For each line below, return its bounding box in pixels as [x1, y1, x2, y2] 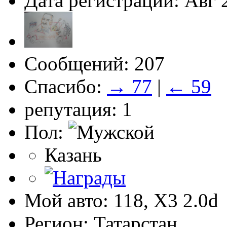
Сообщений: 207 [24, 53, 165, 75]
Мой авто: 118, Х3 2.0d [24, 190, 218, 212]
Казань [45, 144, 102, 166]
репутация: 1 [24, 98, 132, 121]
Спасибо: [24, 75, 107, 98]
